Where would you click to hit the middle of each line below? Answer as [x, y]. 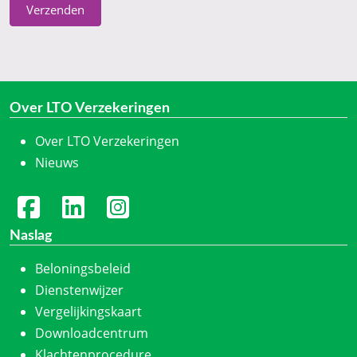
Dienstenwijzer [79, 290]
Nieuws [57, 163]
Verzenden [55, 10]
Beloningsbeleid [83, 269]
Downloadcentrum [92, 333]
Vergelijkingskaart [88, 312]
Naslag [31, 236]
